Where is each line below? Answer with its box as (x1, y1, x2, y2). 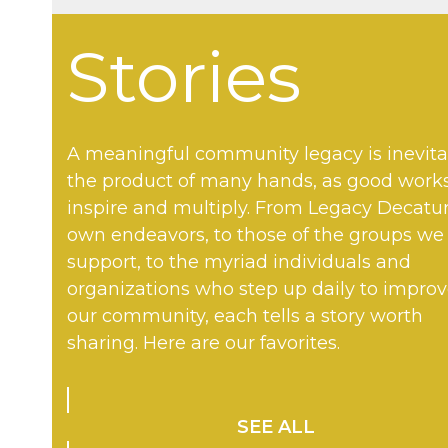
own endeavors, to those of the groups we (67, 223, 445, 246)
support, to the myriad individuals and (67, 250, 412, 273)
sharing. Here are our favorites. (67, 331, 341, 354)
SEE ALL (237, 415, 316, 438)
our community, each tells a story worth (67, 304, 424, 327)
